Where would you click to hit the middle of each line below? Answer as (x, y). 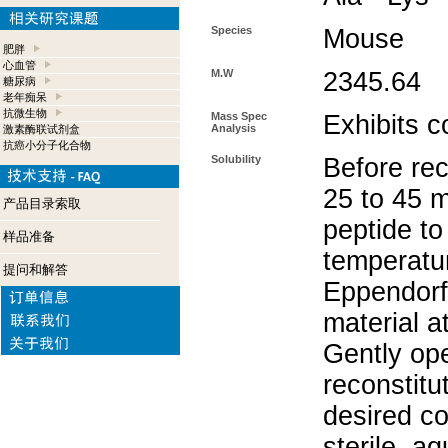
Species (231, 30)
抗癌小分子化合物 (47, 145)
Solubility (236, 159)
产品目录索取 (42, 203)
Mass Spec (239, 116)
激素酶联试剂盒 (41, 129)
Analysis (233, 128)
